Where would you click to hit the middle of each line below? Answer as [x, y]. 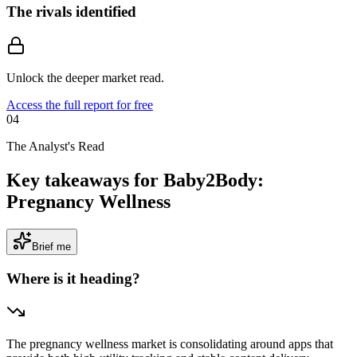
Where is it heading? [73, 278]
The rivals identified [71, 12]
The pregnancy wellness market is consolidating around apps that [170, 344]
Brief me [51, 247]
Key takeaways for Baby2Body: [135, 180]
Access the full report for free [80, 105]
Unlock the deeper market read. [85, 78]
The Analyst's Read [55, 147]
